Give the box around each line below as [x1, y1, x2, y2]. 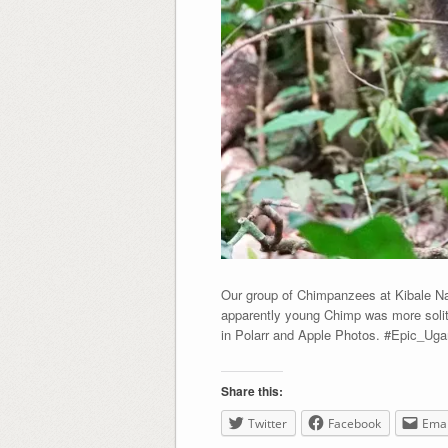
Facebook [327, 414, 381, 432]
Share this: [220, 381, 283, 400]
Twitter [247, 414, 287, 432]
